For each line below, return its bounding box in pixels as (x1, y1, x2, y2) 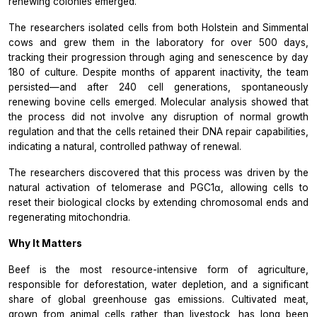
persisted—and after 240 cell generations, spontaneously (8, 81, 309, 93)
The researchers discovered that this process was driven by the (8, 167, 309, 179)
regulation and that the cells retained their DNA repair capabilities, (8, 126, 309, 138)
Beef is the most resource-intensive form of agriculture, (8, 264, 309, 276)
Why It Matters (8, 238, 82, 250)
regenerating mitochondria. (8, 212, 130, 224)
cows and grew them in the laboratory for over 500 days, (8, 37, 309, 49)
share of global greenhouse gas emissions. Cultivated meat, (8, 294, 309, 306)
